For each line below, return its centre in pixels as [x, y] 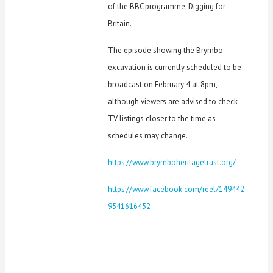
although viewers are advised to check [173, 102]
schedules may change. [148, 136]
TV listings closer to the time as [162, 119]
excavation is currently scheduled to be [175, 68]
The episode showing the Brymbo [166, 51]
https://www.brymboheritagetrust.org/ [172, 163]
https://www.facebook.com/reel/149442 [176, 190]
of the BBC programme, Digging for [167, 7]
